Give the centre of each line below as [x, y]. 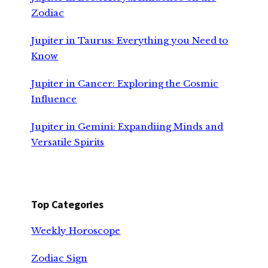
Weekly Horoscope [76, 230]
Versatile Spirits [68, 142]
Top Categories [67, 204]
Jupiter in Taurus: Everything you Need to [130, 40]
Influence [54, 99]
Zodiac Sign [60, 258]
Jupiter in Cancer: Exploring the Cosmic [125, 83]
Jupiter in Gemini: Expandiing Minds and [127, 126]
